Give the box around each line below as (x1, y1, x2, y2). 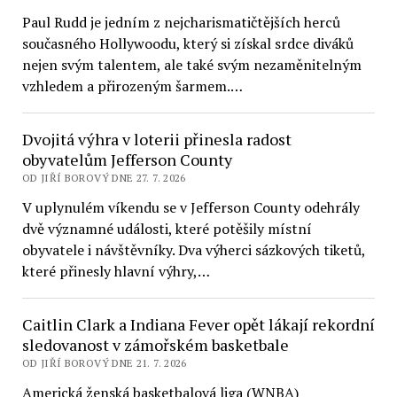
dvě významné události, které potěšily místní (21, 219, 312, 238)
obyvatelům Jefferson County (21, 149, 232, 170)
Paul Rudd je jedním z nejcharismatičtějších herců (21, 12, 340, 32)
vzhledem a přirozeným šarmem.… (21, 76, 243, 96)
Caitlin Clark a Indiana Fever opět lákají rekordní (21, 314, 375, 335)
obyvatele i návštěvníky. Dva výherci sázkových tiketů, (21, 240, 365, 260)
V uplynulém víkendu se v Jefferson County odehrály (21, 198, 360, 217)
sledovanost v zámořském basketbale (21, 334, 289, 355)
